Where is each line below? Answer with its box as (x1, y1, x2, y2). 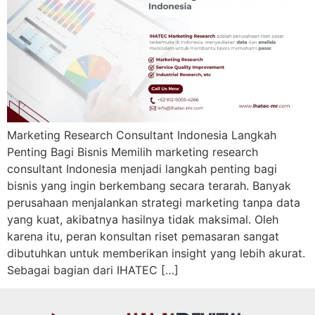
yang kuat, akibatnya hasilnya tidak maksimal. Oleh (7, 212, 278, 226)
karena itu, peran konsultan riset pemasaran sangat (7, 229, 279, 243)
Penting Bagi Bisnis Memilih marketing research (7, 144, 258, 159)
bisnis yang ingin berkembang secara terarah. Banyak (7, 178, 291, 193)
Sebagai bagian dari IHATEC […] (7, 262, 179, 277)
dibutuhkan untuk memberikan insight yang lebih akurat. (7, 245, 305, 260)
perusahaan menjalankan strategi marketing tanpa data (7, 195, 300, 210)
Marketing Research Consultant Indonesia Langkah (7, 127, 276, 142)
